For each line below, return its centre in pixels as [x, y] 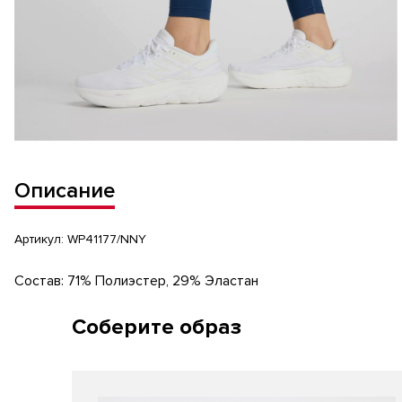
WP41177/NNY [107, 239]
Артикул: [41, 239]
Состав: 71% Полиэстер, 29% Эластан [136, 280]
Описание [65, 190]
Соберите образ [157, 327]
